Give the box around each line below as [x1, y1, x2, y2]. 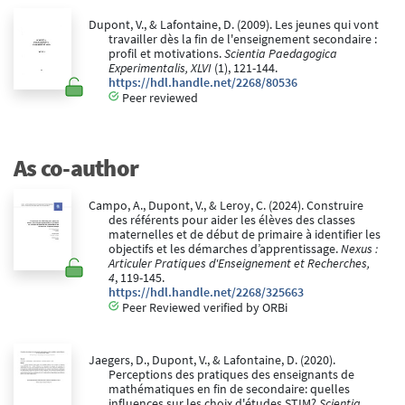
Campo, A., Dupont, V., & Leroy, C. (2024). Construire [88, 197, 363, 213]
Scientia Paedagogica [224, 45, 337, 61]
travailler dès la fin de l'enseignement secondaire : [108, 31, 377, 47]
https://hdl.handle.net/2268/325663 [108, 284, 304, 300]
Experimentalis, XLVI [108, 60, 212, 76]
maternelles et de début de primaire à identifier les [108, 226, 381, 242]
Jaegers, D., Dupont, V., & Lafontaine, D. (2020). [88, 352, 335, 368]
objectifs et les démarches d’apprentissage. [108, 240, 341, 257]
